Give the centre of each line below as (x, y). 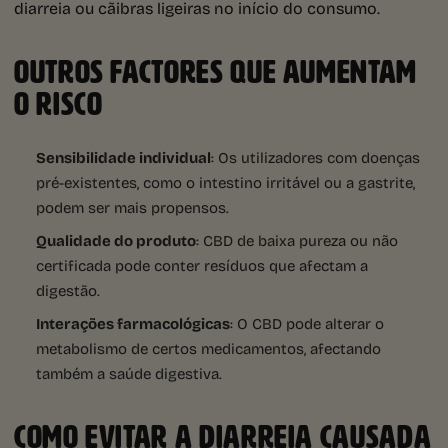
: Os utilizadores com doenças (315, 157)
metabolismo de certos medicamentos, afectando (208, 348)
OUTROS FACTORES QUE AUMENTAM (215, 72)
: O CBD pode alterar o (307, 323)
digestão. (68, 290)
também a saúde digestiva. (129, 373)
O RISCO (58, 104)
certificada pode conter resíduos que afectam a (202, 265)
